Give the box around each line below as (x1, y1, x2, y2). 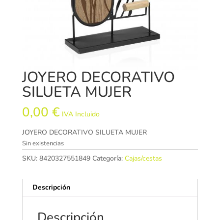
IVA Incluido (61, 109, 100, 119)
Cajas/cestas (124, 153, 162, 163)
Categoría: (92, 153, 125, 163)
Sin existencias (22, 138, 64, 148)
